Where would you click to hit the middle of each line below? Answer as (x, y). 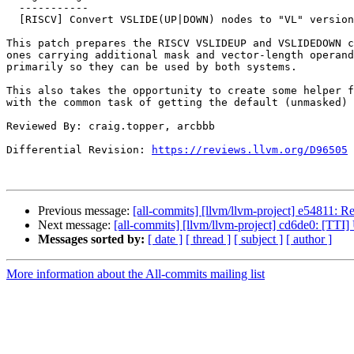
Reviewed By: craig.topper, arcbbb (111, 126)
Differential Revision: (79, 150)
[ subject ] (258, 239)
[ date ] (165, 239)
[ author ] (309, 239)
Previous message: (85, 211)
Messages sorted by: (91, 239)
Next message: (76, 225)
